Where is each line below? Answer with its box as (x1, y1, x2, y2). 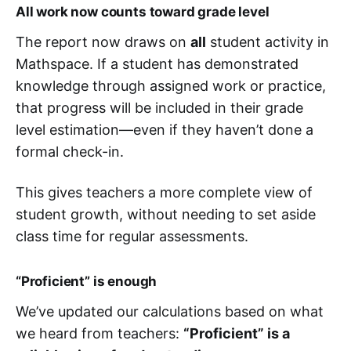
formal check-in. (16, 143, 124, 160)
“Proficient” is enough (16, 273, 157, 289)
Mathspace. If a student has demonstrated (16, 56, 299, 72)
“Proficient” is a (183, 325, 290, 342)
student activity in (206, 34, 329, 50)
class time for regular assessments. (16, 228, 248, 244)
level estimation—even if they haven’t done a (16, 121, 313, 138)
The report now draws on (16, 34, 190, 50)
